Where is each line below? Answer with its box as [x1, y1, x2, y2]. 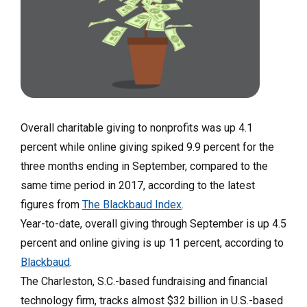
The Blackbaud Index [82, 198, 182, 212]
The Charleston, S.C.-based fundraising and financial [21, 275, 267, 288]
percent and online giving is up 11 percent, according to [21, 236, 284, 250]
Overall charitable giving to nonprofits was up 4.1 [21, 121, 253, 135]
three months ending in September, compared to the [21, 160, 268, 173]
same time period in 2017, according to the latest [21, 179, 255, 193]
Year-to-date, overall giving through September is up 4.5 [21, 217, 286, 231]
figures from [21, 198, 82, 212]
